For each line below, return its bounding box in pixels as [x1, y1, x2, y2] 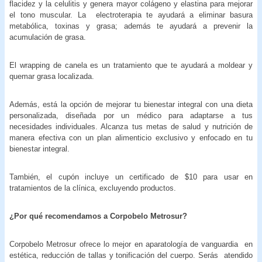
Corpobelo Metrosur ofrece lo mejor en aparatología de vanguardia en [9, 239, 253, 249]
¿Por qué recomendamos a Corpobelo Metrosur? [9, 211, 187, 220]
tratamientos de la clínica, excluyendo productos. [9, 183, 176, 192]
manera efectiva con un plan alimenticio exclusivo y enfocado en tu [9, 133, 253, 142]
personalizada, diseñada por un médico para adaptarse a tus [9, 111, 253, 120]
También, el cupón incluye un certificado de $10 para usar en [9, 172, 253, 181]
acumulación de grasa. [9, 32, 86, 42]
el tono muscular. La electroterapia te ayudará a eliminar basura [9, 10, 253, 19]
